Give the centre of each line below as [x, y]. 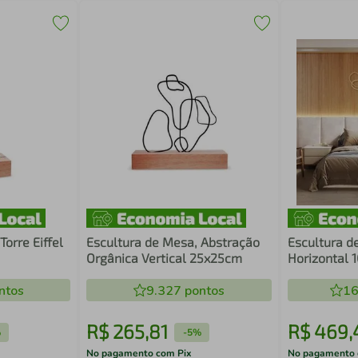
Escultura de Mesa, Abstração [173, 242]
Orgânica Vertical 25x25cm [165, 258]
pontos [203, 291]
